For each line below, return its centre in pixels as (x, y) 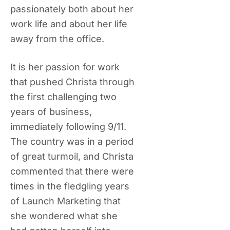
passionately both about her (72, 9)
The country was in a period (72, 141)
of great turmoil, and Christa (72, 156)
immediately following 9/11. (68, 127)
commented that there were (72, 171)
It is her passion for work (65, 67)
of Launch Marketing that (65, 201)
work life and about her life (69, 24)
